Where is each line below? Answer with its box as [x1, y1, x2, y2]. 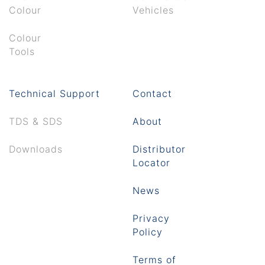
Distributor [132, 143, 186, 155]
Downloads [9, 143, 63, 155]
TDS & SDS [9, 115, 63, 127]
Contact [132, 87, 172, 99]
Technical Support [9, 87, 100, 99]
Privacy [132, 212, 170, 224]
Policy [132, 225, 163, 238]
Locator [132, 156, 170, 169]
